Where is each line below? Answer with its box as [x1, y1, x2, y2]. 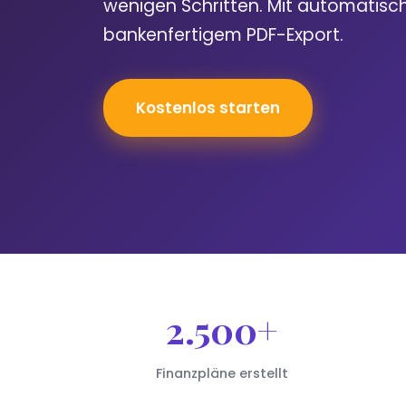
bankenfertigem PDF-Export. [103, 23, 343, 48]
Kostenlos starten [136, 97, 280, 120]
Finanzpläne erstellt [155, 364, 288, 383]
